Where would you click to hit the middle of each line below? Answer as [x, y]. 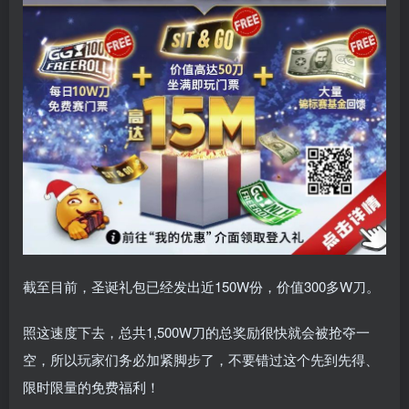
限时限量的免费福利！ [91, 387]
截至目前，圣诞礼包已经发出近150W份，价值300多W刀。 [201, 287]
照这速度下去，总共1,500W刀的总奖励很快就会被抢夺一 [196, 332]
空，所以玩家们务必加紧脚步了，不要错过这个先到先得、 [201, 360]
